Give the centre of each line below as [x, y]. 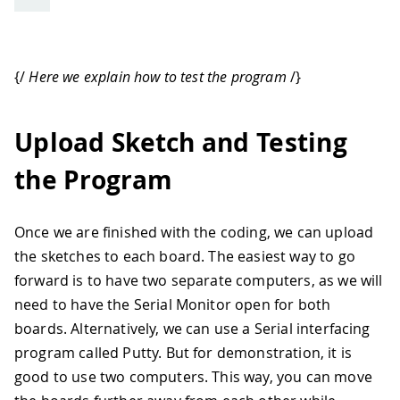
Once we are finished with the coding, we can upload [194, 232]
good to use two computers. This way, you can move [193, 376]
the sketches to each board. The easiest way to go [185, 256]
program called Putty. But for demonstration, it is [183, 352]
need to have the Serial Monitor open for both [173, 304]
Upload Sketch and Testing [181, 143]
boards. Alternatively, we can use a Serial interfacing [192, 328]
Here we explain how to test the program [158, 77]
